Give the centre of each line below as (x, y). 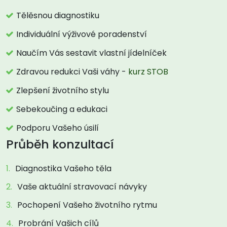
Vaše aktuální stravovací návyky (82, 187)
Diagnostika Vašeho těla (63, 168)
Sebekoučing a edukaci (62, 109)
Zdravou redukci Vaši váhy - (72, 72)
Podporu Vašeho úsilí (58, 128)
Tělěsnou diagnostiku (58, 15)
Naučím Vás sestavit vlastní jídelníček (91, 53)
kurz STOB (148, 72)
